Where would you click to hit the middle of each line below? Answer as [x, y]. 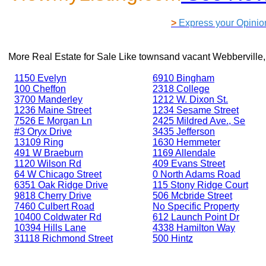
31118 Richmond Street [64, 238]
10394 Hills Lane [50, 227]
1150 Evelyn [40, 78]
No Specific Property [196, 206]
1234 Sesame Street [196, 110]
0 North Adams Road [197, 174]
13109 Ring [39, 142]
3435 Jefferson [184, 131]
